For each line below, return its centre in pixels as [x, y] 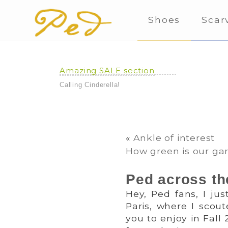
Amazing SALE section [107, 70]
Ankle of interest [174, 137]
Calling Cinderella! [90, 84]
